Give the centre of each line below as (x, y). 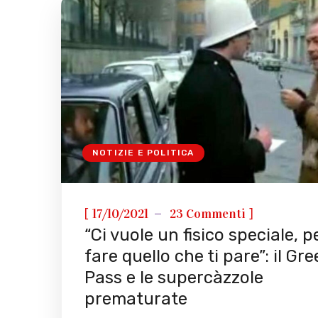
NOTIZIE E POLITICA (143, 153)
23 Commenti (208, 214)
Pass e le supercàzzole (174, 278)
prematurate (136, 299)
